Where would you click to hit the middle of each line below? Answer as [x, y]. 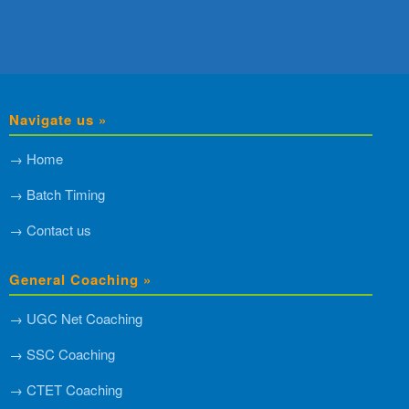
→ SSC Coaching [62, 353]
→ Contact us [50, 230]
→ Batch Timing [57, 194]
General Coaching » [80, 280]
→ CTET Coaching [66, 389]
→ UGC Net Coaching [76, 319]
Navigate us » [58, 120]
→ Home [36, 159]
